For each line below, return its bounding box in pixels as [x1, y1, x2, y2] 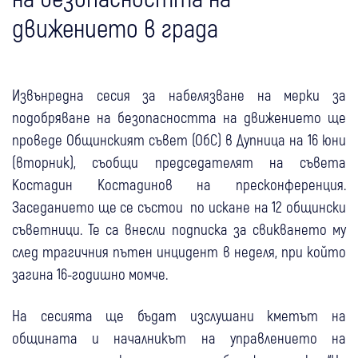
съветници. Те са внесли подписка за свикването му [12, 220, 346, 239]
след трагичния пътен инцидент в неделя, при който [12, 242, 346, 261]
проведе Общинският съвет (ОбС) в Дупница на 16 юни [12, 130, 346, 149]
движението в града [12, 12, 218, 43]
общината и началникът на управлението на [12, 328, 346, 348]
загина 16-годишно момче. [12, 265, 168, 284]
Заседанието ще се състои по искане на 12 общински [12, 197, 346, 217]
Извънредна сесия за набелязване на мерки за [12, 86, 346, 105]
